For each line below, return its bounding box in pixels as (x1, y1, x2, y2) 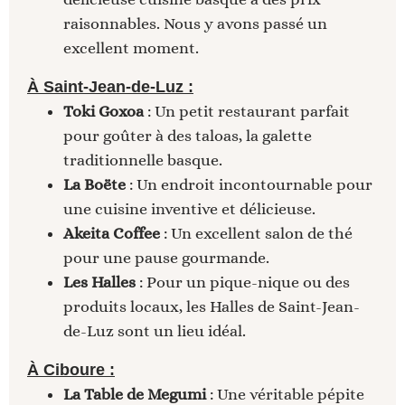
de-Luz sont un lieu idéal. (63, 322, 246, 341)
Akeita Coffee (63, 224, 160, 243)
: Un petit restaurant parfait (144, 102, 350, 121)
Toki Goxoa (63, 102, 144, 121)
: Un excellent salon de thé (160, 224, 353, 243)
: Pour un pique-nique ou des (136, 273, 350, 292)
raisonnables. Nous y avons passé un (63, 14, 327, 33)
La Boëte (63, 175, 126, 194)
